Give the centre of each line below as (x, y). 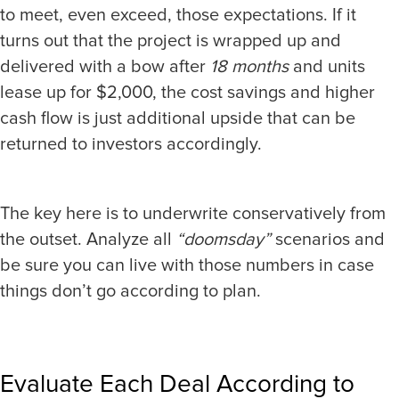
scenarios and (328, 239)
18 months (249, 66)
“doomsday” (224, 239)
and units (327, 66)
